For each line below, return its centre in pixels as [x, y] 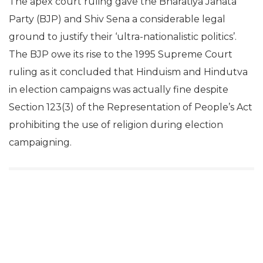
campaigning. [40, 142]
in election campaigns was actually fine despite [119, 90]
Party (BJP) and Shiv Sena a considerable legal [117, 19]
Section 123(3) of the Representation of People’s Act [131, 107]
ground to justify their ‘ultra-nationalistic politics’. [123, 37]
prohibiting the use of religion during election [116, 125]
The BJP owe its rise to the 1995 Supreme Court [121, 54]
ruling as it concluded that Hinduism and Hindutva [128, 72]
